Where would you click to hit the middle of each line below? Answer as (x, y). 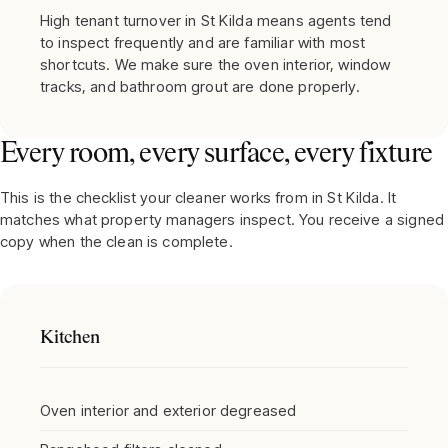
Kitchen (70, 338)
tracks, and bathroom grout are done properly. (200, 86)
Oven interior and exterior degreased (168, 410)
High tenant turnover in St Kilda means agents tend (216, 20)
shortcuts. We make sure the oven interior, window (215, 64)
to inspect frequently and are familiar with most (203, 42)
